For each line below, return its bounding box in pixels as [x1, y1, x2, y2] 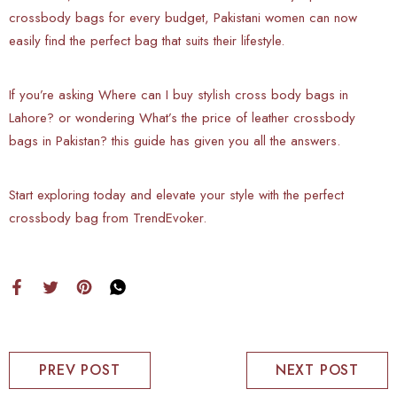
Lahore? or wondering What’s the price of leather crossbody [9, 107, 355, 128]
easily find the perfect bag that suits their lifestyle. [9, 30, 284, 51]
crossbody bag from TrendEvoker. [9, 207, 206, 228]
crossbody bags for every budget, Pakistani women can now [9, 7, 357, 27]
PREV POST [39, 359, 121, 380]
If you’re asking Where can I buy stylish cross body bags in [9, 84, 348, 105]
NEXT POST [275, 359, 360, 380]
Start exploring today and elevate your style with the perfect [9, 184, 344, 205]
